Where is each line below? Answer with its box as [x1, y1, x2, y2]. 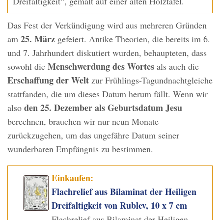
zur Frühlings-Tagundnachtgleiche [89, 74, 213, 86]
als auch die [154, 60, 199, 73]
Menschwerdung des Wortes [48, 60, 154, 73]
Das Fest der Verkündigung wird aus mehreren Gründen [7, 19, 207, 31]
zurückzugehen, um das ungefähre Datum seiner [7, 129, 179, 141]
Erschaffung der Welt [7, 74, 89, 87]
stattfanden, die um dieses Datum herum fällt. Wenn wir [7, 88, 208, 100]
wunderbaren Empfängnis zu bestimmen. [7, 143, 153, 155]
